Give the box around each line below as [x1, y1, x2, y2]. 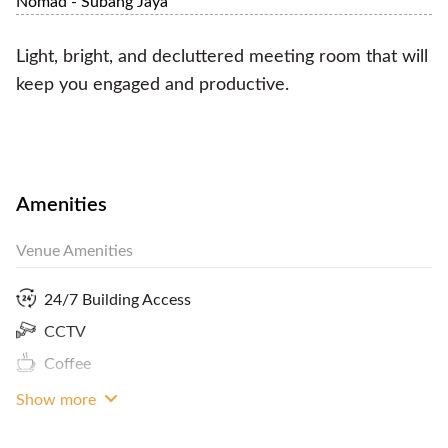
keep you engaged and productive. [16, 75, 289, 94]
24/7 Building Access [44, 291, 191, 308]
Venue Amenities [16, 242, 133, 259]
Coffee [44, 355, 91, 372]
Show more [16, 391, 100, 408]
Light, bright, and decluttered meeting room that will [16, 47, 428, 66]
